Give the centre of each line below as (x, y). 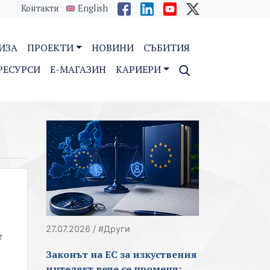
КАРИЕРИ (139, 69)
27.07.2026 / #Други (88, 229)
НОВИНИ (113, 48)
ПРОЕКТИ (51, 48)
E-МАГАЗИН (78, 69)
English (93, 8)
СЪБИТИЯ (167, 48)
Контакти (40, 8)
